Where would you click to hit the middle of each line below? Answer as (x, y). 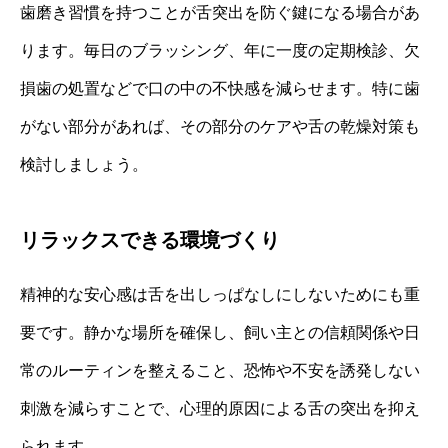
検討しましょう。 (84, 165)
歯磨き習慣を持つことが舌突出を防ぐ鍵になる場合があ (220, 13)
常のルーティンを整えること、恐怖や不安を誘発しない (220, 371)
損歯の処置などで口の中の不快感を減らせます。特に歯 (220, 89)
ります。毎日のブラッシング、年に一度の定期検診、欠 (220, 51)
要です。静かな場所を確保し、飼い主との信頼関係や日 (220, 333)
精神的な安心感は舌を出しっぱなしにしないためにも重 (220, 295)
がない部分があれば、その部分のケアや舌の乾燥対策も (220, 127)
